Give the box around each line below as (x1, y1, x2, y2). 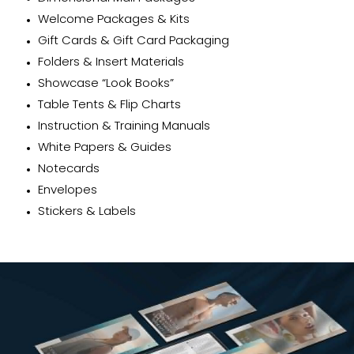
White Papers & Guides (37, 141, 171, 154)
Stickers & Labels (37, 205, 136, 218)
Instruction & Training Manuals (37, 120, 210, 133)
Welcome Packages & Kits (37, 13, 190, 26)
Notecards (37, 163, 100, 175)
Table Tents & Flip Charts (37, 99, 181, 111)
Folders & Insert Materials (37, 56, 184, 69)
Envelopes (37, 184, 97, 197)
